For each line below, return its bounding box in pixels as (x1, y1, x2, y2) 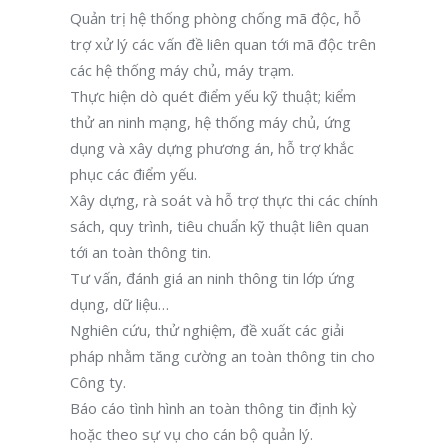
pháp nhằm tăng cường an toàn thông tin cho (70, 346, 375, 366)
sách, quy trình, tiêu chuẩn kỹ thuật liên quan (70, 216, 369, 236)
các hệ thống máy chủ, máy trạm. (70, 60, 294, 80)
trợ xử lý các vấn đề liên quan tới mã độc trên (70, 34, 376, 54)
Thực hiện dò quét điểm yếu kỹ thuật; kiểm (70, 86, 356, 106)
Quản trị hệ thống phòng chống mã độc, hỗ (70, 8, 361, 28)
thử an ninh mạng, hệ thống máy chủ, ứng (70, 112, 351, 132)
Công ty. (70, 372, 126, 392)
